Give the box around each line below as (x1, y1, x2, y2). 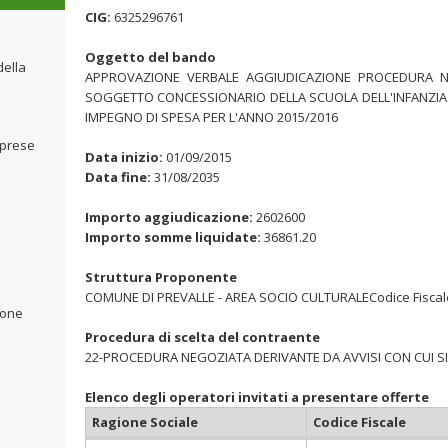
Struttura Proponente (85, 268, 237, 286)
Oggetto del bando (85, 48, 216, 66)
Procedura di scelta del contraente (85, 328, 320, 346)
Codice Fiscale (313, 413, 406, 431)
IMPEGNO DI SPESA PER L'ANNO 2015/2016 (85, 108, 338, 126)
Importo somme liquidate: (85, 228, 261, 246)
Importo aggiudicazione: (85, 208, 253, 226)
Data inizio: (85, 148, 163, 166)
